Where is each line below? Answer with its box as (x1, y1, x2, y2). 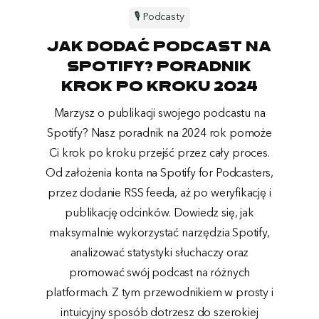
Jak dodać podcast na (47, 41, 272, 55)
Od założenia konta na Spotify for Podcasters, (45, 167, 274, 179)
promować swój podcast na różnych (68, 267, 251, 279)
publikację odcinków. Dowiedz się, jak (65, 207, 254, 219)
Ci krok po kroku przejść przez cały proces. (49, 147, 270, 159)
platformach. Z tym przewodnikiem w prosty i (46, 287, 273, 299)
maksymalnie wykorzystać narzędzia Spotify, (49, 227, 270, 239)
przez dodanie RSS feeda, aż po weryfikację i (48, 187, 271, 199)
